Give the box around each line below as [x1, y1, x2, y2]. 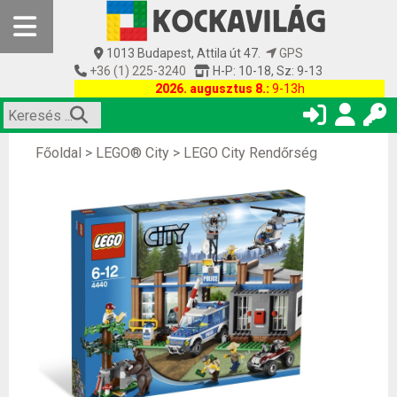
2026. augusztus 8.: [154, 82, 269, 96]
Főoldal [35, 144, 82, 161]
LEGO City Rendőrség [183, 144, 317, 161]
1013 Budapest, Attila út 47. [104, 46, 266, 60]
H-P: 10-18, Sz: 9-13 [210, 64, 323, 78]
